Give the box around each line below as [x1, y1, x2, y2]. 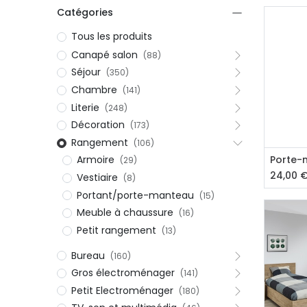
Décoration [71, 118, 125, 132]
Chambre [71, 82, 117, 97]
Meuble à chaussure [76, 206, 173, 220]
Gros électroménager [71, 266, 175, 280]
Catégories [56, 5, 113, 19]
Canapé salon [71, 47, 138, 62]
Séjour [71, 65, 101, 79]
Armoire [76, 153, 114, 167]
